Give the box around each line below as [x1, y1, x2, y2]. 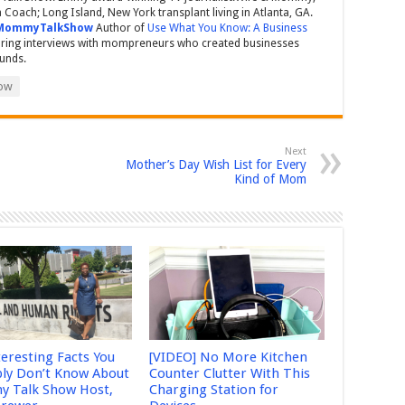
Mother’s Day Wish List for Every [126, 157, 306, 173]
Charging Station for [148, 381, 278, 398]
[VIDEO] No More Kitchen [148, 348, 307, 365]
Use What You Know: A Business [147, 22, 307, 35]
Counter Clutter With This [148, 364, 310, 381]
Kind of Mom [234, 172, 306, 187]
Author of [93, 22, 147, 35]
